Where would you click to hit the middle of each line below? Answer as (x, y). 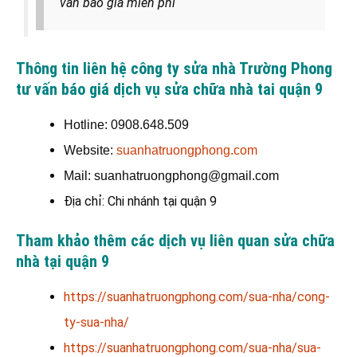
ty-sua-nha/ (96, 322)
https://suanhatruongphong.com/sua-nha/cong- (197, 296)
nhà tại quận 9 (63, 261)
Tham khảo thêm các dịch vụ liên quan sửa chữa (175, 240)
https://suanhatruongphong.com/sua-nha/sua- (192, 347)
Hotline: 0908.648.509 (126, 124)
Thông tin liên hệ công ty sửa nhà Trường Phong (174, 68)
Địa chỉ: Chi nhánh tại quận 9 (140, 201)
